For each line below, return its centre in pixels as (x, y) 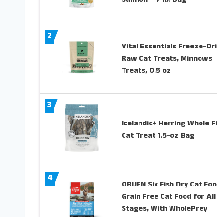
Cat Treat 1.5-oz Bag (158, 136)
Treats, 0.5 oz (146, 71)
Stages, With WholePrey (164, 209)
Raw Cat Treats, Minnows (167, 59)
